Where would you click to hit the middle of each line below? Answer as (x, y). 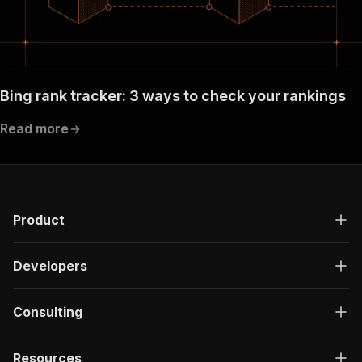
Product (39, 220)
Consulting (48, 312)
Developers (50, 266)
